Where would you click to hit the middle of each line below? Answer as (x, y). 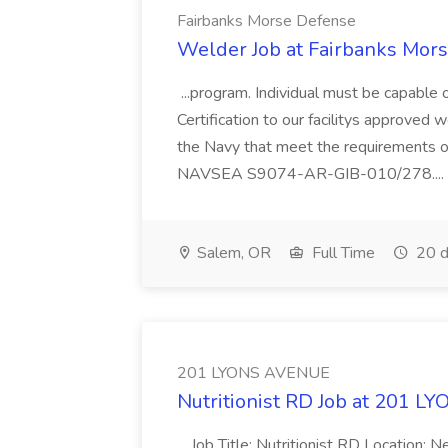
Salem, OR (232, 253)
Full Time (341, 253)
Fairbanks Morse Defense (266, 21)
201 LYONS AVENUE (253, 373)
